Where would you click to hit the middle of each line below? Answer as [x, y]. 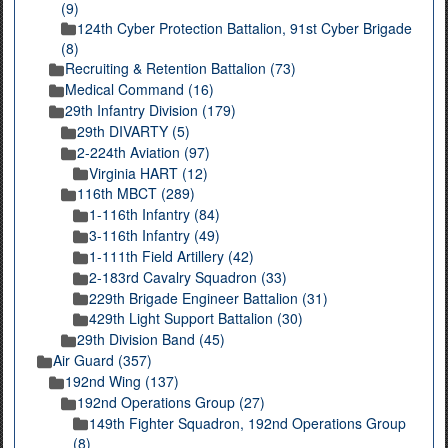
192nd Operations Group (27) [171, 401]
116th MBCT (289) [136, 193]
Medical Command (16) [139, 89]
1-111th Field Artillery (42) [171, 255]
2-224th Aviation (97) [143, 151]
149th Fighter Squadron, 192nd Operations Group [247, 422]
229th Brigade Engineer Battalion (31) [208, 297]
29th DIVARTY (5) [133, 130]
